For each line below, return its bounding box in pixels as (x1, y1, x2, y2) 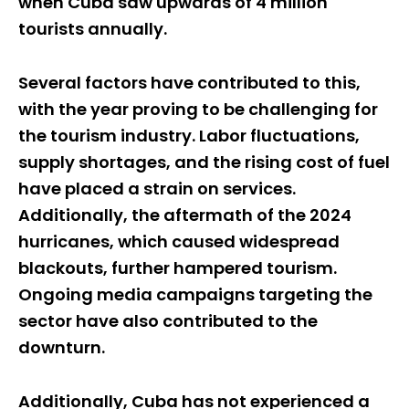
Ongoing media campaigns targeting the (18, 282, 372, 306)
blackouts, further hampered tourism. (18, 256, 337, 279)
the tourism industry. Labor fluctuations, (18, 123, 360, 147)
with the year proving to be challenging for (18, 97, 378, 121)
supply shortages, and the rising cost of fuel (18, 150, 390, 173)
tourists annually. (18, 16, 167, 40)
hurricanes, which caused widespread (18, 229, 340, 253)
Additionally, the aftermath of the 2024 (18, 203, 351, 226)
